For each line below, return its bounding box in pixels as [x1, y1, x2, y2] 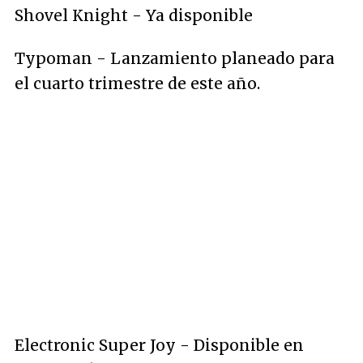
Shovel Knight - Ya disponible [15, 6, 253, 25]
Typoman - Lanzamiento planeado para [15, 49, 335, 68]
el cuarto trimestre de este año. [15, 74, 260, 93]
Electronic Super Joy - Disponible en [15, 335, 304, 355]
